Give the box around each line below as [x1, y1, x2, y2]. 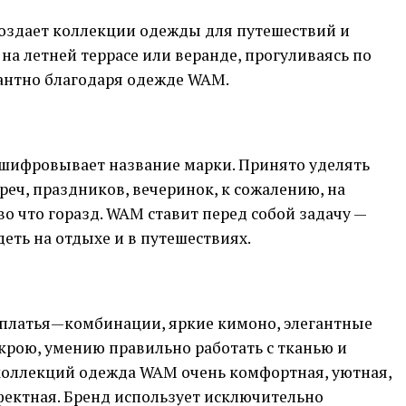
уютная [332, 362, 388, 382]
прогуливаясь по [245, 44, 372, 65]
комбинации [64, 313, 161, 333]
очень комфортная [178, 362, 324, 382]
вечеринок [132, 179, 214, 199]
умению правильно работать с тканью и [44, 337, 347, 358]
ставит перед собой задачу [148, 203, 353, 224]
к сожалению [221, 179, 320, 199]
